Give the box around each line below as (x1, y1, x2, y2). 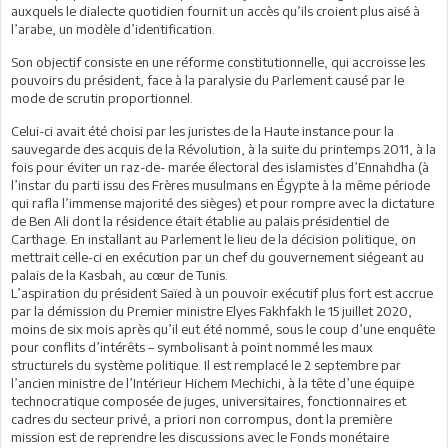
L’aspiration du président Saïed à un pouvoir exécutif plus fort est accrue (11, 284, 433, 301)
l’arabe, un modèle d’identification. (11, 20, 215, 37)
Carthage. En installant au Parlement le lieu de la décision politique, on (11, 230, 416, 247)
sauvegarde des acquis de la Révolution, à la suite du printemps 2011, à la (11, 140, 436, 157)
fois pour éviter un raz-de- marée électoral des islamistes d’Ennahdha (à (11, 158, 429, 175)
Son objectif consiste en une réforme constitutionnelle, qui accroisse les (11, 53, 425, 70)
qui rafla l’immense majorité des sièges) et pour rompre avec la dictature (11, 194, 434, 211)
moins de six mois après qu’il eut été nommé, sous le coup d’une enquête (11, 320, 435, 337)
